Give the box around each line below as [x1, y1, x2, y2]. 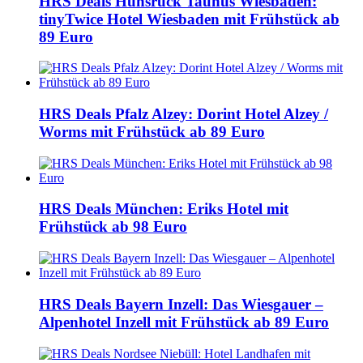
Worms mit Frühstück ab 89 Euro [39, 123, 265, 141]
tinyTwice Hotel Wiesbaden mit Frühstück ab [39, 10, 340, 28]
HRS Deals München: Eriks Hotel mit [39, 200, 288, 218]
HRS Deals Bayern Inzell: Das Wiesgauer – [39, 295, 323, 313]
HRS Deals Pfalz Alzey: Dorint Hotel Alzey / [39, 105, 328, 123]
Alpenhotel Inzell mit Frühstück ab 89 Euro [39, 313, 329, 331]
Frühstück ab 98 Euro [39, 218, 187, 236]
